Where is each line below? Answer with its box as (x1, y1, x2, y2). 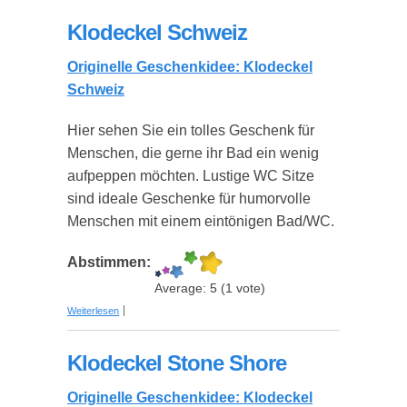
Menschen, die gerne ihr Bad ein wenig (67, 145, 319, 161)
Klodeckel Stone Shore (67, 351, 286, 375)
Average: (154, 282, 210, 295)
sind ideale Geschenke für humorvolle (67, 191, 311, 206)
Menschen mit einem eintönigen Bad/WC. (67, 213, 334, 229)
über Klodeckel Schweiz (119, 300, 224, 311)
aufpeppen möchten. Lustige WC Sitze (67, 168, 314, 184)
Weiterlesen (67, 305, 119, 316)
